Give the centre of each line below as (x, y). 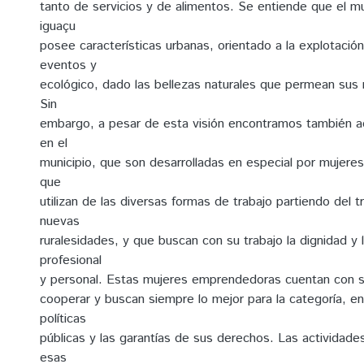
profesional (71, 260)
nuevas (60, 221)
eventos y (68, 65)
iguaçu (58, 26)
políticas (63, 319)
